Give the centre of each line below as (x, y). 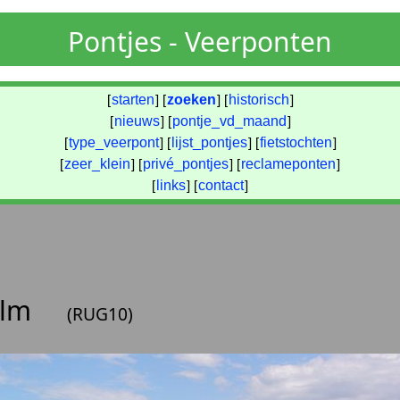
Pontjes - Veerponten (200, 42)
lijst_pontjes (209, 142)
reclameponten (288, 164)
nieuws (137, 121)
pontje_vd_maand (229, 121)
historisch (258, 100)
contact (221, 185)
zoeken (191, 100)
